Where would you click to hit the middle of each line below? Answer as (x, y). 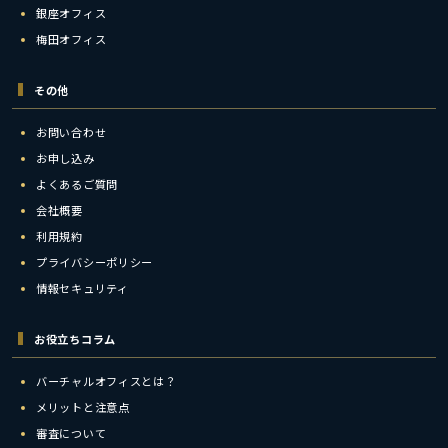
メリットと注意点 (83, 406)
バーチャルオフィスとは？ (106, 380)
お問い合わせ (71, 131)
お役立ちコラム (75, 338)
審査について (71, 432)
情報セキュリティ (82, 287)
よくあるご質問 (77, 183)
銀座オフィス (71, 12)
